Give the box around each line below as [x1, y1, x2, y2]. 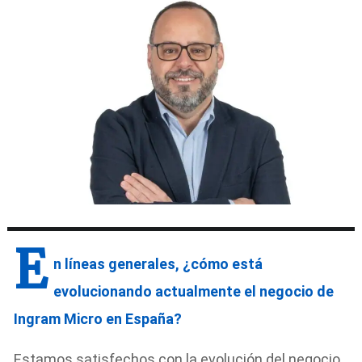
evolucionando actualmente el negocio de [53, 282, 335, 300]
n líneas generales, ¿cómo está [53, 255, 263, 272]
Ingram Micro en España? [14, 309, 183, 327]
